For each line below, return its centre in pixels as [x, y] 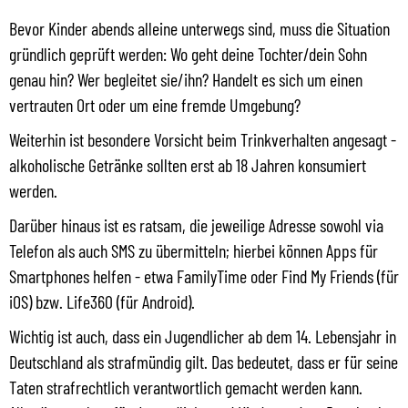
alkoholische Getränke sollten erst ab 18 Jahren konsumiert [188, 164]
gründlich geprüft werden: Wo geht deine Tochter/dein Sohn [188, 53]
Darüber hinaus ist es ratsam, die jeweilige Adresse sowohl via [196, 224]
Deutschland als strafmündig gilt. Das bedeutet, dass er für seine [204, 361]
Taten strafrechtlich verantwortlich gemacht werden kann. [186, 387]
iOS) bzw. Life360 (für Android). [102, 301]
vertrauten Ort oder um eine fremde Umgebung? [155, 104]
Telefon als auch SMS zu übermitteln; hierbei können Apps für [194, 250]
